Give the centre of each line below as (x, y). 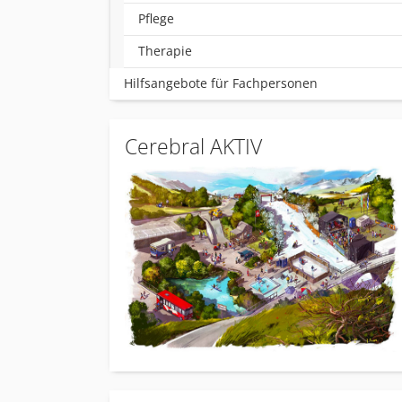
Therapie (165, 51)
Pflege (156, 18)
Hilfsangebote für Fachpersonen (221, 83)
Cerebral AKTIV (193, 147)
